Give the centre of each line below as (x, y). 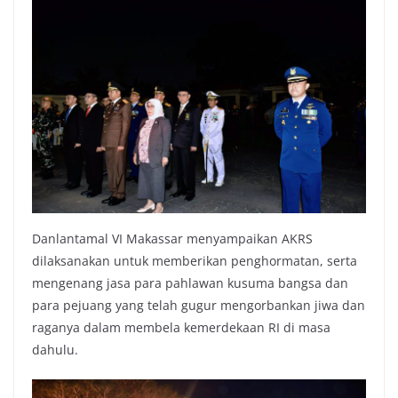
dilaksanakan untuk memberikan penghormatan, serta (195, 260)
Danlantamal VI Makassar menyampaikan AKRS (172, 238)
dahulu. (55, 349)
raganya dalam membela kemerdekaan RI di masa (181, 327)
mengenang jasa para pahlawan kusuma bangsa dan (190, 283)
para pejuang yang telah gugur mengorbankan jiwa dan (199, 305)
